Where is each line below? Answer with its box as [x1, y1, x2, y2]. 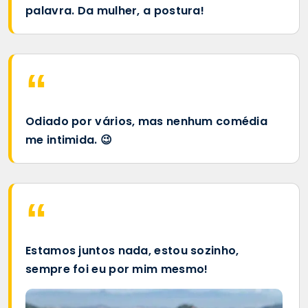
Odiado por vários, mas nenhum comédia [25, 113, 268, 129]
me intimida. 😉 [25, 131, 113, 148]
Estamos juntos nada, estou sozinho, [25, 242, 239, 258]
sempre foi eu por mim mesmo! [25, 261, 208, 277]
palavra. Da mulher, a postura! [25, 2, 205, 19]
